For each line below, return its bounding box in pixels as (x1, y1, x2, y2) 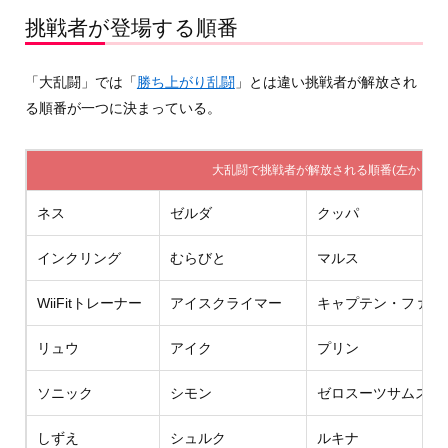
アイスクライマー (169, 294, 282, 311)
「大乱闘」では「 (24, 73, 137, 90)
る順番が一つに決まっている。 (24, 99, 221, 116)
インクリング (36, 249, 121, 266)
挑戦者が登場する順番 (24, 15, 238, 39)
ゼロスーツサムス (316, 384, 429, 401)
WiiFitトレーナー (36, 294, 142, 311)
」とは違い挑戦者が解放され (234, 73, 417, 90)
